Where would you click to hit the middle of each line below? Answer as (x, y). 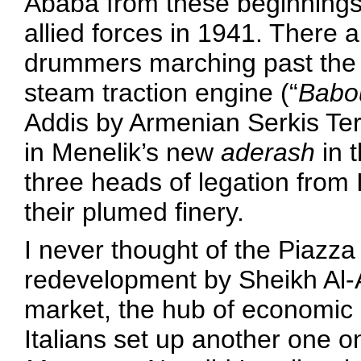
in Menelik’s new (122, 152)
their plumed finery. (134, 212)
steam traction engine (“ (161, 93)
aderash (268, 152)
